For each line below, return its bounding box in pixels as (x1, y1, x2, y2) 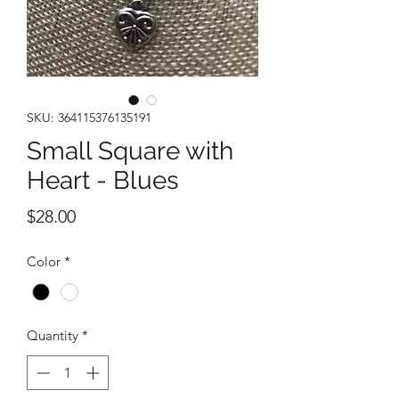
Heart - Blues (27, 166, 179, 196)
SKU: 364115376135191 (27, 110, 151, 126)
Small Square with (27, 136, 233, 167)
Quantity (27, 327, 78, 345)
